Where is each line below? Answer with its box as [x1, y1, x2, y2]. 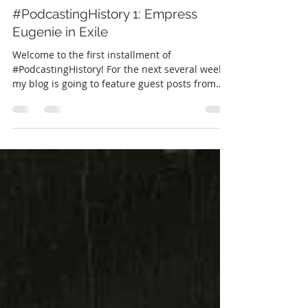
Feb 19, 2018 [41, 12, 90, 23]
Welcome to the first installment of [12, 79, 171, 92]
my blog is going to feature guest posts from [12, 108, 216, 121]
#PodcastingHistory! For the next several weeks [12, 93, 228, 107]
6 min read [102, 12, 144, 23]
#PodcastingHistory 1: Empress [12, 37, 197, 52]
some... [12, 122, 45, 135]
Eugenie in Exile [12, 55, 108, 70]
